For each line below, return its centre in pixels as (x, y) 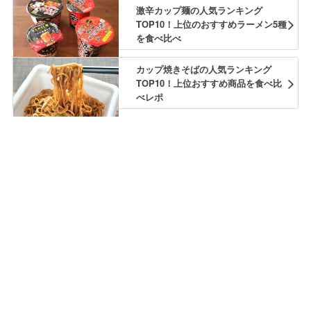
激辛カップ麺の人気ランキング (199, 10)
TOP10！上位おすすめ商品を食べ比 (209, 83)
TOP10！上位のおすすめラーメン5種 (211, 24)
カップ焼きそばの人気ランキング (203, 69)
